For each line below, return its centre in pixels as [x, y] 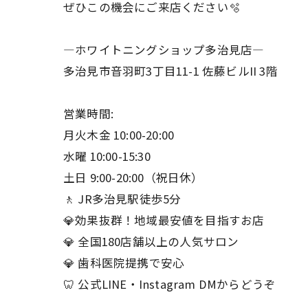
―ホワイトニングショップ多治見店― [164, 49]
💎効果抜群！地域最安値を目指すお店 [164, 220]
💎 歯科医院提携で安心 [124, 262]
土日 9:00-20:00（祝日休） [133, 177]
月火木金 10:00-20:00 [119, 134]
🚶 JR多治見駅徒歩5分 [122, 198]
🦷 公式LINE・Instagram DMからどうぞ [170, 284]
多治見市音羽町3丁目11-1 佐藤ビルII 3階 [170, 70]
